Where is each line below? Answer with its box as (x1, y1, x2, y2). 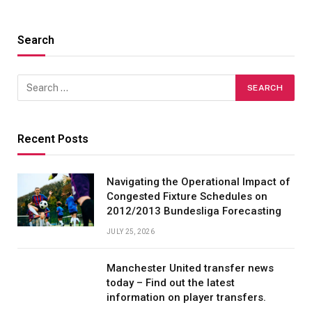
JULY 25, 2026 (107, 227, 155, 235)
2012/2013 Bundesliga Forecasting (107, 204, 281, 217)
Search (17, 33, 54, 47)
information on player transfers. (107, 290, 266, 304)
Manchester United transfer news (107, 261, 274, 274)
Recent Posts (17, 132, 88, 146)
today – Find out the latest (107, 276, 235, 289)
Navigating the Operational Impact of (107, 175, 290, 188)
